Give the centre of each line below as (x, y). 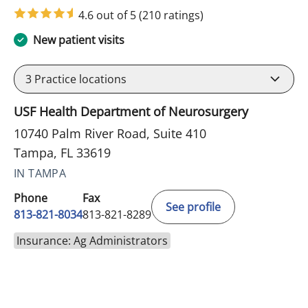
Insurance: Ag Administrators (92, 240)
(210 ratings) (171, 15)
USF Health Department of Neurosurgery (131, 111)
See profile (193, 207)
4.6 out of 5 (109, 15)
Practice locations (79, 79)
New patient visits (79, 40)
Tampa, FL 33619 (62, 152)
